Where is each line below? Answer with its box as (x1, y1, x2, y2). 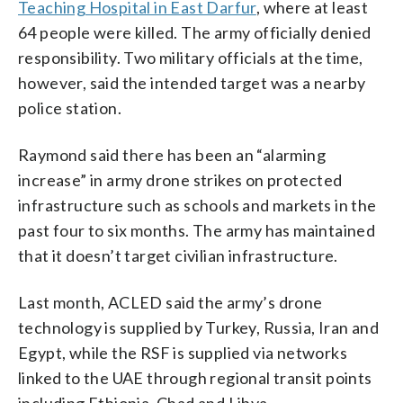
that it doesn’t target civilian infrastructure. (18, 245, 338, 265)
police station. (18, 97, 122, 118)
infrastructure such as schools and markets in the (18, 194, 377, 215)
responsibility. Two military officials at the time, (18, 47, 363, 67)
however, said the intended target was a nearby (18, 72, 366, 93)
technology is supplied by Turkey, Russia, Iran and (18, 317, 379, 337)
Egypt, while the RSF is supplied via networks (18, 342, 347, 363)
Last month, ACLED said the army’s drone (18, 291, 323, 312)
